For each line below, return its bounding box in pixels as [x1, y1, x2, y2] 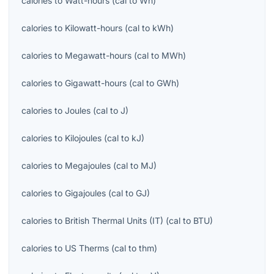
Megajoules [65, 160, 111, 171]
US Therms [65, 242, 109, 253]
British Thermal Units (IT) [65, 215, 163, 226]
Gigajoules [65, 187, 106, 198]
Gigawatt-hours [65, 77, 127, 88]
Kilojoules [65, 132, 102, 143]
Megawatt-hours [65, 50, 131, 61]
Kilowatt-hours [65, 22, 122, 33]
